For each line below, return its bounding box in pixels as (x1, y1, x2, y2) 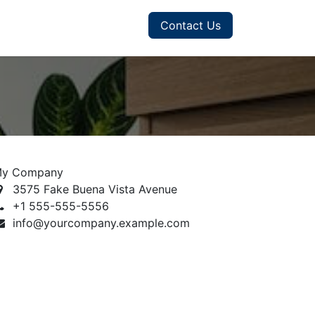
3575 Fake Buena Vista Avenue (12, 182, 177, 196)
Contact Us (160, 18, 221, 32)
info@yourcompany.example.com (12, 216, 190, 230)
